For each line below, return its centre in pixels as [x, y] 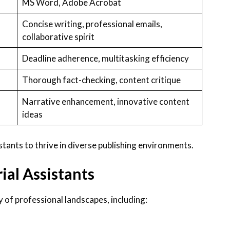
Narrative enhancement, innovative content [106, 102]
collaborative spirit [58, 37]
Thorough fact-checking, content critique [101, 80]
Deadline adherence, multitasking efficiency [105, 59]
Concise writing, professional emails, [92, 24]
